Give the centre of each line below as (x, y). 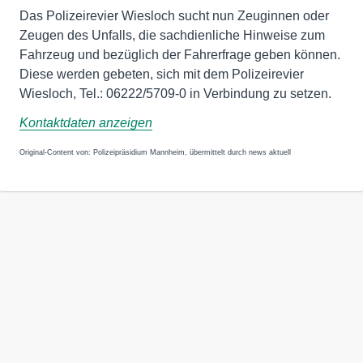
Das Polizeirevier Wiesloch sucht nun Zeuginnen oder (174, 16)
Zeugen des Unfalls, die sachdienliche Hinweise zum (172, 35)
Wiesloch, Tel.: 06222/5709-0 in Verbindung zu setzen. (175, 94)
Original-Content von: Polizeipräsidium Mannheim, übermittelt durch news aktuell (155, 152)
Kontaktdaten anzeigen (86, 123)
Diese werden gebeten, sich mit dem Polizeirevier (162, 74)
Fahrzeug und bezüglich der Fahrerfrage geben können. (180, 55)
